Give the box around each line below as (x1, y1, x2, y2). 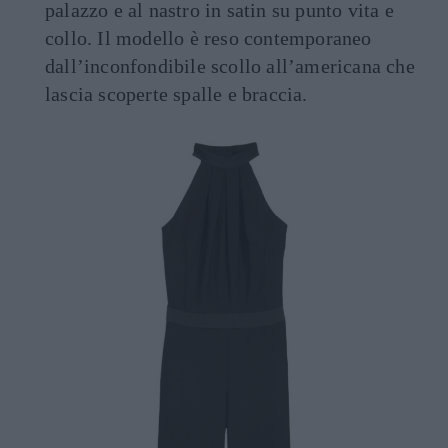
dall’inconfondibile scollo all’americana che (45, 54, 415, 77)
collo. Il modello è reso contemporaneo (45, 26, 372, 49)
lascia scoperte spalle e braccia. (45, 82, 308, 105)
